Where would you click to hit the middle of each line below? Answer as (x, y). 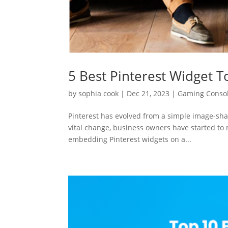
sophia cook (99, 94)
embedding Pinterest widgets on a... (130, 139)
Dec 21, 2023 (148, 94)
